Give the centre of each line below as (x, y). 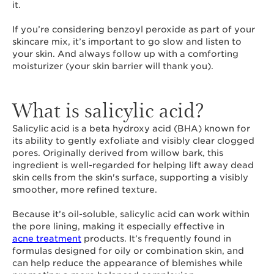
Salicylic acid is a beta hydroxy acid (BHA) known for (131, 128)
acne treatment (47, 239)
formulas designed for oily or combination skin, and (128, 251)
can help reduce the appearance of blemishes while (128, 263)
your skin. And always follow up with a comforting (125, 54)
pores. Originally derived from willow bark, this (118, 153)
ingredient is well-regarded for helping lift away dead (133, 165)
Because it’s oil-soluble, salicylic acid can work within (131, 214)
